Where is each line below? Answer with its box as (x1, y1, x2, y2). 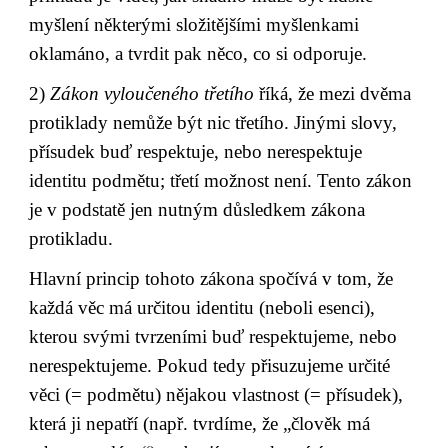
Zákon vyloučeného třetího (50, 82, 260, 104)
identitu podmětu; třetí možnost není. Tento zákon (29, 169, 413, 191)
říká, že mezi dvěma (259, 82, 412, 104)
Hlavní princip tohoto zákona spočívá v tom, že (29, 267, 394, 289)
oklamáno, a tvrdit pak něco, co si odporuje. (29, 43, 368, 65)
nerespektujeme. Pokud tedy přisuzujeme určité (29, 354, 391, 376)
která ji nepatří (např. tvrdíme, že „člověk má (29, 412, 371, 434)
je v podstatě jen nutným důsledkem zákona (29, 198, 366, 220)
